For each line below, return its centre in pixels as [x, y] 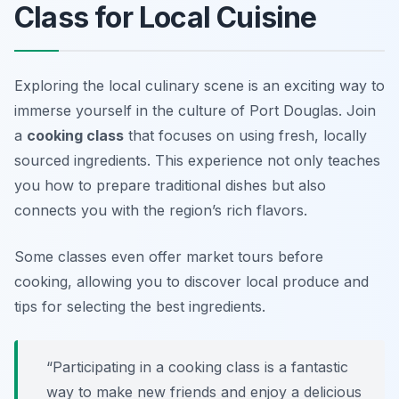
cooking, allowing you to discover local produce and [191, 281]
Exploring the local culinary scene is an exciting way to [199, 85]
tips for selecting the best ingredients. [140, 306]
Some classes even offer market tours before [169, 256]
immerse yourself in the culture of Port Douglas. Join [195, 110]
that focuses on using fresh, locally [245, 135]
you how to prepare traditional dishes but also [170, 185]
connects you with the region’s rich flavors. [161, 210]
